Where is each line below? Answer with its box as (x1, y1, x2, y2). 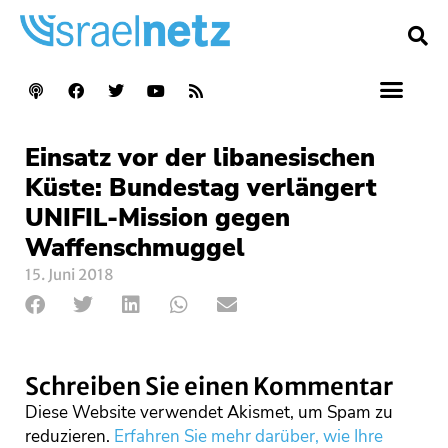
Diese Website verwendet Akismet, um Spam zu (25, 400, 393, 424)
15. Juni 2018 (25, 264, 114, 284)
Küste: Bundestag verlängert (25, 170, 377, 205)
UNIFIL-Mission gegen (25, 200, 290, 235)
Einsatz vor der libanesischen (25, 140, 375, 175)
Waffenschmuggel (25, 230, 245, 265)
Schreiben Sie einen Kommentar (25, 370, 393, 402)
